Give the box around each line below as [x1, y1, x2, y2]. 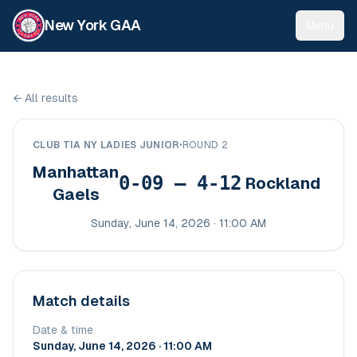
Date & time [33, 324, 93, 336]
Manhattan [33, 163, 119, 181]
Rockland [245, 175, 320, 192]
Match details [33, 292, 130, 309]
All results [25, 92, 78, 104]
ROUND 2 [182, 139, 228, 151]
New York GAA [45, 17, 141, 33]
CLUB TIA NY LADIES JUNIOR [33, 139, 179, 151]
